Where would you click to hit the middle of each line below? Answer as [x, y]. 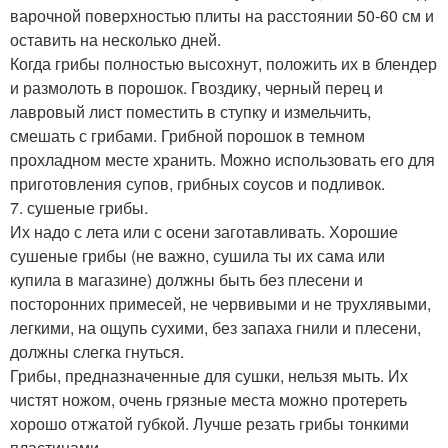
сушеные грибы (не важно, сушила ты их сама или [197, 256]
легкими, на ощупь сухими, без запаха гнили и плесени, [215, 328]
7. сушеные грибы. [79, 208]
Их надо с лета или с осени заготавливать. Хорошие [204, 232]
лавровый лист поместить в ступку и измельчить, [190, 112]
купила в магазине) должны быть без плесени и [186, 280]
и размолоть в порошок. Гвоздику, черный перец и [196, 88]
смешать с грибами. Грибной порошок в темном [187, 136]
